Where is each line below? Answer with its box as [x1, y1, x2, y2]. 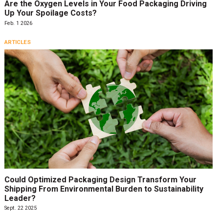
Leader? [4, 194, 36, 203]
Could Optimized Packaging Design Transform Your [4, 175, 197, 185]
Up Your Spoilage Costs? [4, 8, 97, 18]
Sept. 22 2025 [4, 205, 37, 212]
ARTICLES [4, 39, 31, 46]
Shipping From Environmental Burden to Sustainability [4, 184, 203, 194]
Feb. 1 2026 [4, 20, 32, 26]
